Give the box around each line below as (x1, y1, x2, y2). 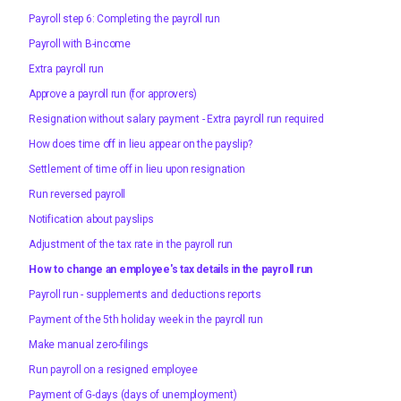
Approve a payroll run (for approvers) (29, 87, 198, 100)
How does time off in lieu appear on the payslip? (29, 137, 252, 150)
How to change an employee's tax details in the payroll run (29, 262, 313, 276)
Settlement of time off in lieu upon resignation (29, 162, 245, 175)
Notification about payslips (29, 212, 154, 226)
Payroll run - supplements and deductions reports (29, 287, 261, 301)
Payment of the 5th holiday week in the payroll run (29, 312, 263, 326)
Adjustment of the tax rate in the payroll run (29, 237, 234, 251)
